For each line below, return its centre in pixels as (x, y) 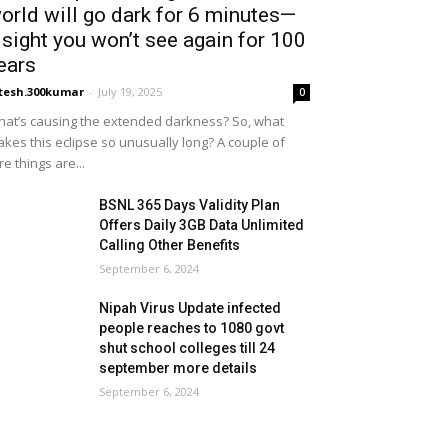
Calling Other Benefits (170, 245)
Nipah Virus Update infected (190, 308)
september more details (178, 368)
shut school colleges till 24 (187, 348)
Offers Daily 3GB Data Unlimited (202, 225)
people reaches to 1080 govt (192, 328)
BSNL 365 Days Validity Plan (190, 205)
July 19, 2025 (130, 92)
